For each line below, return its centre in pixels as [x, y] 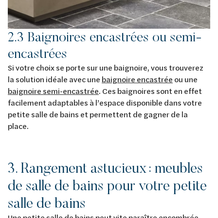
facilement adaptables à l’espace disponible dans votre [105, 102]
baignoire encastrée [137, 79]
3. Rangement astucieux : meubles [105, 167]
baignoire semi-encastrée [53, 91]
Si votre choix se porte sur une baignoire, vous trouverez [106, 67]
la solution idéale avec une [55, 79]
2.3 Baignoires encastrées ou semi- [105, 36]
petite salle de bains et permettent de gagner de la [98, 114]
